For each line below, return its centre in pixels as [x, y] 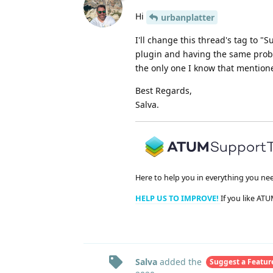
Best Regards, [164, 90]
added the [181, 261]
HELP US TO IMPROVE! [178, 199]
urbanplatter [188, 17]
